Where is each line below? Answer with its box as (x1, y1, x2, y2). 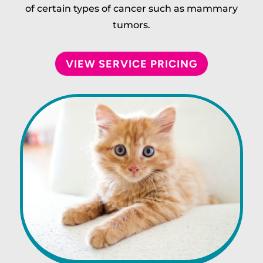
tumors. (112, 19, 150, 31)
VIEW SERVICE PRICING (65, 57, 197, 70)
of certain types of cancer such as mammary (25, 3, 238, 15)
